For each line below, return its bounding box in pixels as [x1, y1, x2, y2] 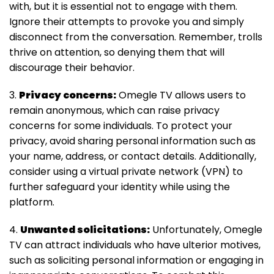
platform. [9, 195, 54, 210]
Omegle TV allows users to [116, 88, 246, 103]
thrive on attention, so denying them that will [9, 45, 224, 60]
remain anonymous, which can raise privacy [9, 103, 220, 118]
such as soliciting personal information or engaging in [9, 253, 264, 268]
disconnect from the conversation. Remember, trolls [9, 30, 262, 45]
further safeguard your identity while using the [9, 180, 230, 194]
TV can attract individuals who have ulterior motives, [9, 238, 261, 253]
